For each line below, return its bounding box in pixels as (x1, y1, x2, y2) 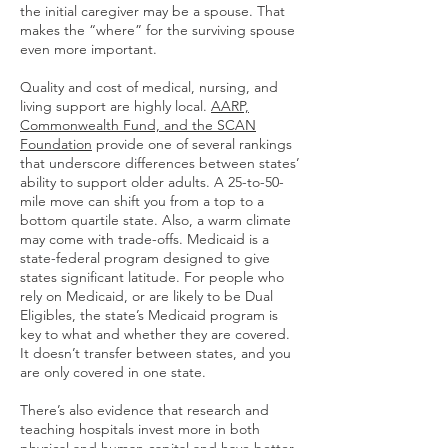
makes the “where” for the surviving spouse (20, 21, 295, 39)
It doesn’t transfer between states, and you (20, 344, 291, 362)
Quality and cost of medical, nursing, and (20, 78, 278, 96)
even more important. (20, 40, 157, 58)
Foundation (20, 135, 92, 153)
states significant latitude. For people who (20, 268, 284, 286)
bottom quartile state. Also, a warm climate (20, 211, 291, 229)
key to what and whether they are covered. (20, 325, 290, 343)
